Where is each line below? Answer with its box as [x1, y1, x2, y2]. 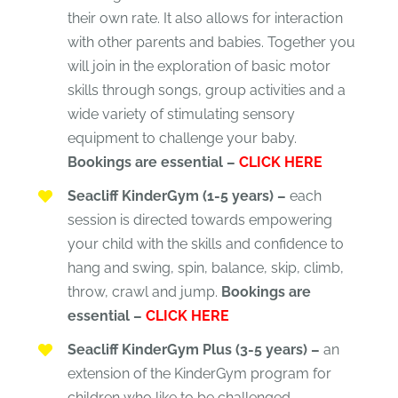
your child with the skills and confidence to [67, 235, 344, 253]
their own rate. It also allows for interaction [67, 10, 343, 28]
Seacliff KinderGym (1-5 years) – [67, 187, 286, 205]
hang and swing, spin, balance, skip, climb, [67, 259, 344, 277]
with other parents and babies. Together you [67, 34, 355, 52]
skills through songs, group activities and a [67, 82, 346, 99]
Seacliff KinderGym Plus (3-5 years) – [67, 341, 320, 359]
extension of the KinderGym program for [67, 365, 331, 383]
